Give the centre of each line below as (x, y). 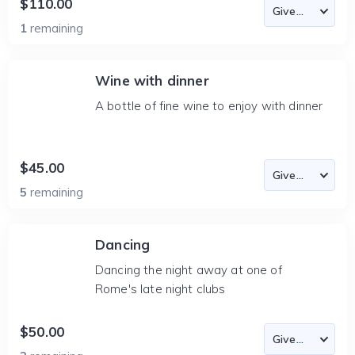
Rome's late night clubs (160, 289)
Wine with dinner (152, 80)
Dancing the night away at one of (189, 270)
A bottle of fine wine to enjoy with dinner (209, 106)
